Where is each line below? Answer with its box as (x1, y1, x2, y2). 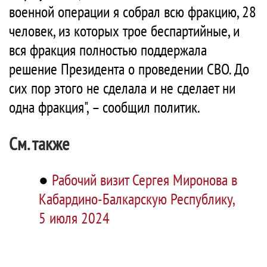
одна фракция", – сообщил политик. (9, 97, 200, 117)
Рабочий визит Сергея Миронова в (52, 170, 237, 190)
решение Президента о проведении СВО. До (9, 59, 249, 79)
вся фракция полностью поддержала (9, 40, 207, 60)
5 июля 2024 (39, 208, 110, 228)
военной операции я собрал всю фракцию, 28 (9, 2, 256, 22)
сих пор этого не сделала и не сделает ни (9, 78, 235, 98)
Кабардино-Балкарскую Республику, (39, 189, 234, 209)
